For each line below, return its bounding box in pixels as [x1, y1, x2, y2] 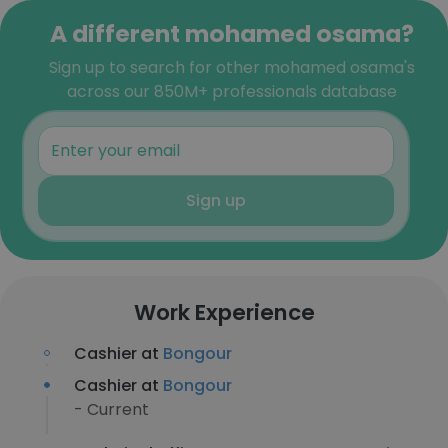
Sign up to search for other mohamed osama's [49, 56, 415, 79]
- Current [74, 398, 149, 421]
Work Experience [133, 297, 315, 328]
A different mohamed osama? [50, 17, 414, 50]
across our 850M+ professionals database [67, 80, 397, 103]
